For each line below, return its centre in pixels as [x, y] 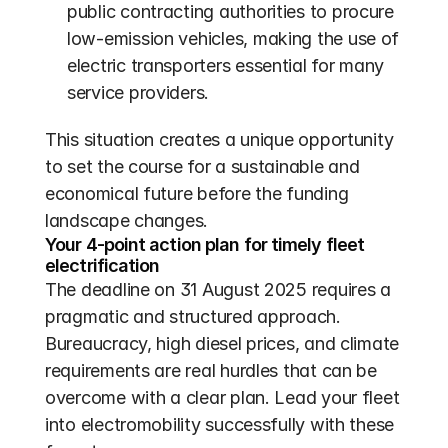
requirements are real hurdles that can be [211, 370]
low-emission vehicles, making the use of [233, 38]
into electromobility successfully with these [220, 424]
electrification [102, 265]
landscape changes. [127, 220]
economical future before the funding [197, 193]
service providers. [138, 92]
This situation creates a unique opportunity [219, 139]
